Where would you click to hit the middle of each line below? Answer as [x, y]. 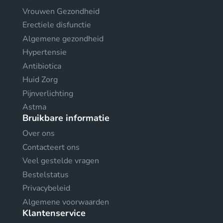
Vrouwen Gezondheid [61, 11]
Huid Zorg [40, 80]
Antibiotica [42, 66]
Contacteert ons [51, 147]
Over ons [39, 133]
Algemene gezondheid [63, 39]
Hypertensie [45, 52]
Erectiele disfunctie [57, 25]
